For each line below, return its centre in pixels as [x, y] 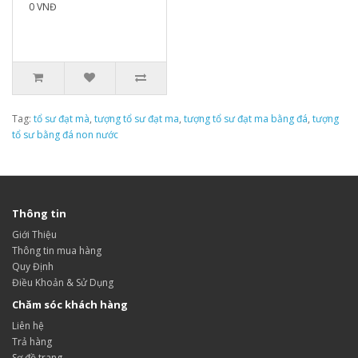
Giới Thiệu [34, 235]
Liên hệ [28, 326]
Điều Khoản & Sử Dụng [63, 282]
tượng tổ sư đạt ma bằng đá [246, 119]
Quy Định [33, 267]
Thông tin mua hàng [57, 251]
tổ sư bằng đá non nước [65, 135]
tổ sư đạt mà [62, 119]
